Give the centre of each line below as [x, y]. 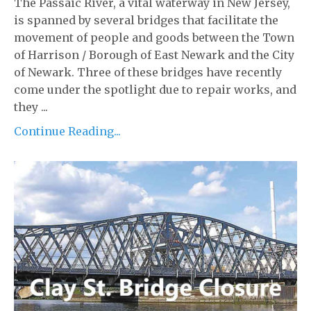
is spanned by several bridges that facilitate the [146, 20]
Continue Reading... [67, 131]
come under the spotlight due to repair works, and [155, 90]
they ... [31, 107]
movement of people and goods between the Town [154, 37]
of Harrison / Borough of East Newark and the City [154, 55]
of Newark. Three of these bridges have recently [148, 72]
